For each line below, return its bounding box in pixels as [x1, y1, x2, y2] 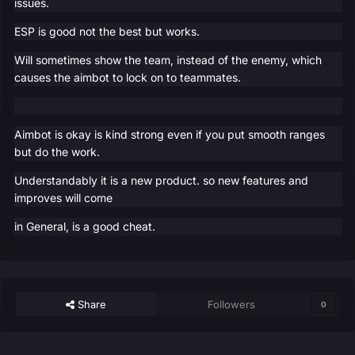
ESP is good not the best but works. [14, 25, 200, 39]
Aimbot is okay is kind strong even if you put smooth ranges [14, 128, 325, 142]
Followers [208, 298, 256, 311]
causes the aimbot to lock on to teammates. [14, 71, 241, 85]
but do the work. [14, 145, 100, 159]
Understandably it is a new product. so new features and [14, 174, 308, 188]
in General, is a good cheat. [14, 219, 155, 234]
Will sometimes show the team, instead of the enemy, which [14, 53, 322, 67]
